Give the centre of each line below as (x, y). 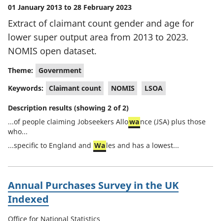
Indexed (28, 199)
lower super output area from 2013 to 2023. (98, 37)
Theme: (20, 70)
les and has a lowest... (143, 145)
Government (60, 70)
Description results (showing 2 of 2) (68, 108)
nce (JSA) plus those (173, 122)
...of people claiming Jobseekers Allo (68, 122)
